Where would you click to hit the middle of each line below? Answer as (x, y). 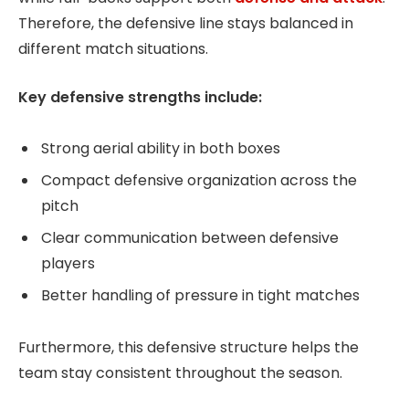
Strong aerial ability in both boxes (161, 149)
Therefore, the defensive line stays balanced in (186, 23)
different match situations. (113, 48)
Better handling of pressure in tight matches (200, 296)
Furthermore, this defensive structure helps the (189, 348)
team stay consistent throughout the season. (180, 373)
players (68, 264)
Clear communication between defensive (190, 238)
